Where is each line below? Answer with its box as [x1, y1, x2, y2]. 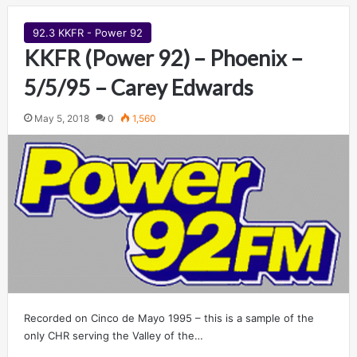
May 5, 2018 [33, 112, 89, 124]
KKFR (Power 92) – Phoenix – [23, 44, 303, 71]
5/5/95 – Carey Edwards [23, 73, 253, 100]
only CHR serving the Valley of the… [23, 328, 203, 342]
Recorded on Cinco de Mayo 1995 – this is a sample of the [23, 311, 314, 324]
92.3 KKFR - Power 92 [32, 25, 143, 39]
